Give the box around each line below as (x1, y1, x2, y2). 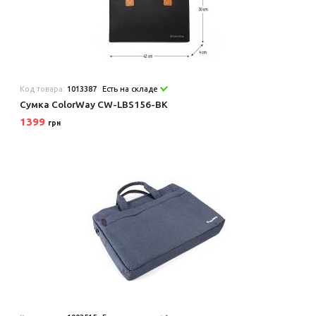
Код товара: (20, 84, 68, 93)
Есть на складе (102, 84, 161, 93)
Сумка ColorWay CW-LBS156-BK (20, 98, 169, 110)
